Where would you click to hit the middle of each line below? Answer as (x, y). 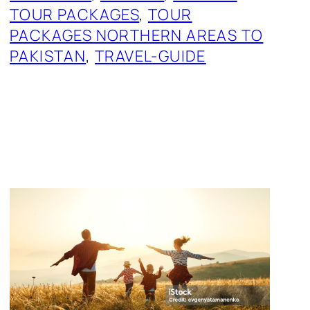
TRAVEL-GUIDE (151, 56)
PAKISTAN (48, 56)
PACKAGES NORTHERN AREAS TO (137, 36)
